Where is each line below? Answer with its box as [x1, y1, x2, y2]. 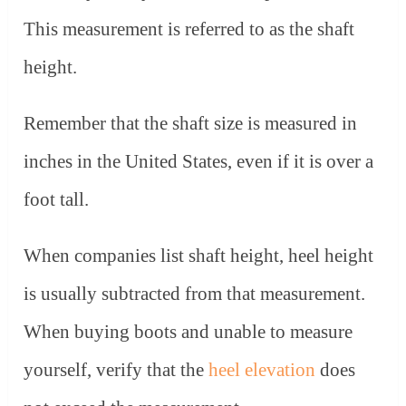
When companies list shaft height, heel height [24, 244, 374, 266]
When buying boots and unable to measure [24, 320, 353, 343]
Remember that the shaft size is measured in [24, 111, 358, 134]
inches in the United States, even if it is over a [24, 150, 374, 172]
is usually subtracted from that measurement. [24, 282, 366, 304]
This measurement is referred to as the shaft [24, 17, 355, 40]
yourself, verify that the [24, 358, 209, 381]
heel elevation [208, 358, 316, 381]
